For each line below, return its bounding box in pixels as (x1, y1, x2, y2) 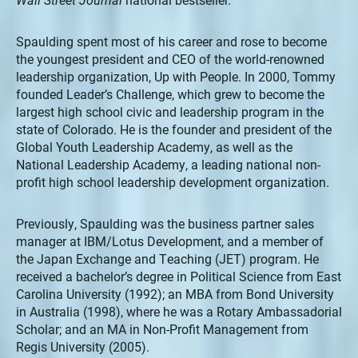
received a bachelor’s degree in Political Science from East (16, 267, 341, 284)
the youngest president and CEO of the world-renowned (16, 50, 324, 67)
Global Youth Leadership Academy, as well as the (16, 137, 292, 155)
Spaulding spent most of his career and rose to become (16, 32, 327, 50)
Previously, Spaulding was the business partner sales (16, 214, 314, 232)
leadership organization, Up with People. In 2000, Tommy (16, 67, 336, 85)
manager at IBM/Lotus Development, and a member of (16, 232, 324, 249)
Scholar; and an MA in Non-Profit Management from (16, 320, 308, 337)
